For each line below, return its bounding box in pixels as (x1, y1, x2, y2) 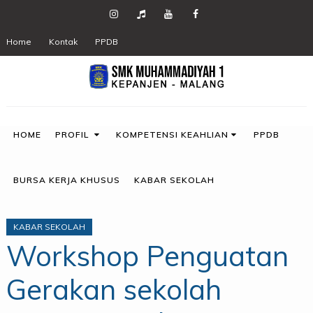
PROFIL (54, 129, 92, 140)
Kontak (48, 36, 78, 47)
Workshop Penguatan (6, 238, 289, 274)
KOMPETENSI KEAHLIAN (116, 129, 229, 140)
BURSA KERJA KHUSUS (13, 175, 120, 186)
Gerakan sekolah (6, 272, 221, 307)
